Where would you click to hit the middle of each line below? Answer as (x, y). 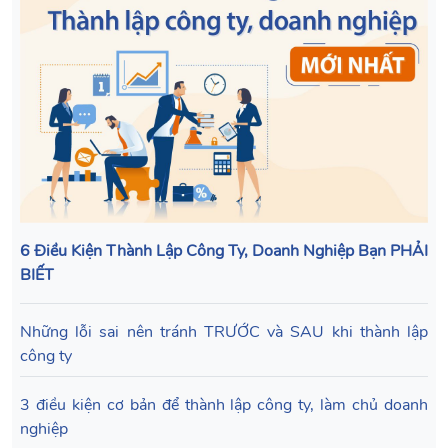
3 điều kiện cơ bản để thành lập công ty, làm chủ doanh (224, 404)
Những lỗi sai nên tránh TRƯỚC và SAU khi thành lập (224, 331)
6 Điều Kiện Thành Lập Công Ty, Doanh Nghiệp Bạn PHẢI (224, 250)
